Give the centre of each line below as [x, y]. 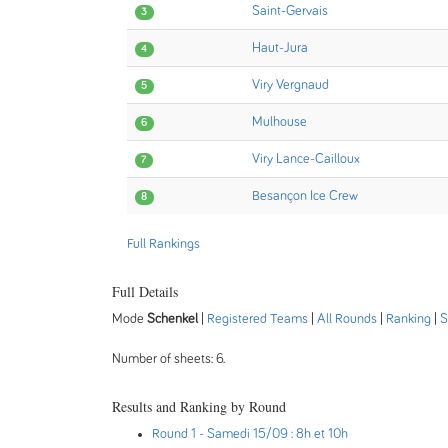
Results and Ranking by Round [199, 406]
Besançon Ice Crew [305, 196]
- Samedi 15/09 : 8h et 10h [273, 434]
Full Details [145, 291]
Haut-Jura [280, 48]
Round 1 [174, 434]
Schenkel [174, 319]
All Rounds [347, 319]
